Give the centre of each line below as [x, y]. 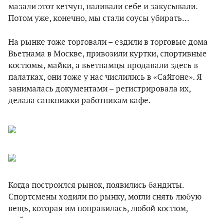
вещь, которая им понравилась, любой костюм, [98, 209]
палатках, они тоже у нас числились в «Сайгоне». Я [105, 77]
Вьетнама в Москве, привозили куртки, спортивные [108, 54]
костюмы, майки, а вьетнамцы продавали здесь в [103, 66]
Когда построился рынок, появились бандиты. [96, 185]
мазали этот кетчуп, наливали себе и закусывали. [103, 7]
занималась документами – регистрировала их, [100, 89]
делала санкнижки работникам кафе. [80, 101]
